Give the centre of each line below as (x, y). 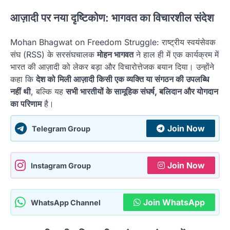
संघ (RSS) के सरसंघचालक (54, 55)
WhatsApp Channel (66, 202)
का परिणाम (26, 104)
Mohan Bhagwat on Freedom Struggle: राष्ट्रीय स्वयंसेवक (113, 42)
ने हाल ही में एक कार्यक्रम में (176, 55)
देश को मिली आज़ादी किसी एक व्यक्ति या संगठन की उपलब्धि (122, 79)
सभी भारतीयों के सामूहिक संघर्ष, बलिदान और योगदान (142, 92)
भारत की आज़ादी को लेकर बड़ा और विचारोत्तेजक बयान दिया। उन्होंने (112, 67)
